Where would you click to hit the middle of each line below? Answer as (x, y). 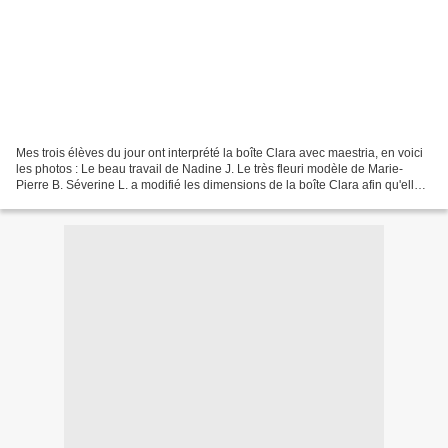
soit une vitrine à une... (77, 200)
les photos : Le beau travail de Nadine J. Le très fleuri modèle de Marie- (209, 168)
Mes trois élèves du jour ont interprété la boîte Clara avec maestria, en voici (219, 152)
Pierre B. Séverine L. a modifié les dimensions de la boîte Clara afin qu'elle (41, 184)
